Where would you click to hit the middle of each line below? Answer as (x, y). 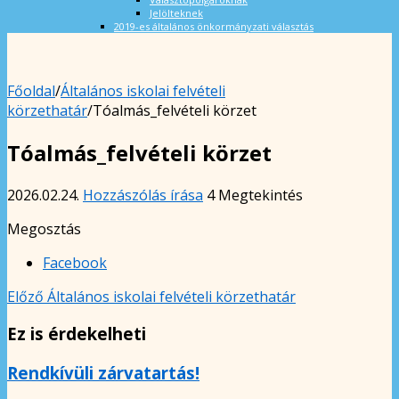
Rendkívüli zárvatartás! (103, 373)
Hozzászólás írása (143, 195)
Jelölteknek (176, 12)
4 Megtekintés (255, 195)
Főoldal (31, 90)
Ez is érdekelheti (77, 334)
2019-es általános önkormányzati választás (214, 26)
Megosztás (44, 228)
